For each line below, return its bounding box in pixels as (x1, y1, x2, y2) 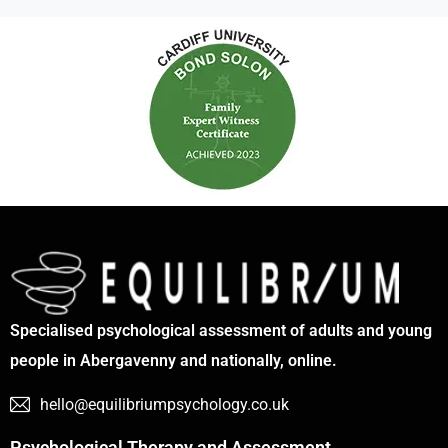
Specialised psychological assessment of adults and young (10, 321, 432, 341)
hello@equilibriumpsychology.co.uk (40, 395, 289, 415)
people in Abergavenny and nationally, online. (10, 351, 337, 371)
